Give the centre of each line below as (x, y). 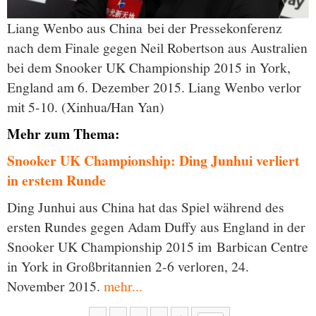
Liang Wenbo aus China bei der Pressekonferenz (145, 28)
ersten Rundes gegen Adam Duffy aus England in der (156, 227)
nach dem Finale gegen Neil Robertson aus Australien (157, 48)
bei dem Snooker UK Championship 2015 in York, (149, 68)
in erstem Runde (56, 181)
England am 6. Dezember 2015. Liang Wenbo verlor (154, 87)
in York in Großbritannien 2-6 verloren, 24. (128, 267)
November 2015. (55, 286)
